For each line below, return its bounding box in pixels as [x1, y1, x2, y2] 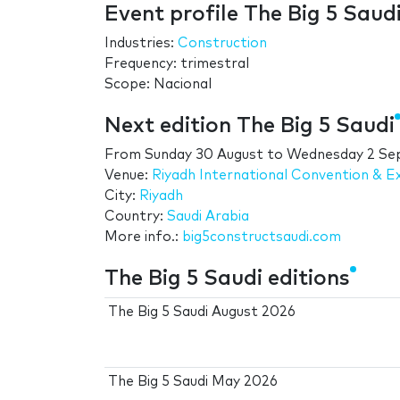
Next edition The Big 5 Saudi [104, 115, 395, 137]
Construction [178, 37, 267, 51]
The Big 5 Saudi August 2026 [108, 305, 296, 320]
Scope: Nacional [104, 78, 212, 92]
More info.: [104, 230, 182, 245]
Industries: [104, 37, 178, 51]
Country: [104, 210, 167, 224]
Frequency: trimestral [104, 57, 249, 71]
